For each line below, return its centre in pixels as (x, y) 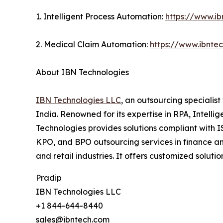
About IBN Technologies (89, 72)
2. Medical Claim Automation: (93, 44)
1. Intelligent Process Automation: (101, 16)
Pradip (49, 177)
